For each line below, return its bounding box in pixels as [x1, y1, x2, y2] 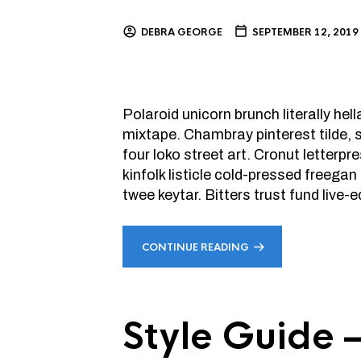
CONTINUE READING [142, 241, 249, 254]
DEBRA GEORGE [141, 26, 222, 39]
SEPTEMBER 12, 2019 [252, 26, 359, 39]
